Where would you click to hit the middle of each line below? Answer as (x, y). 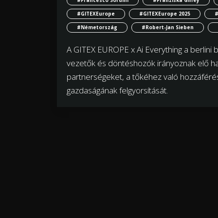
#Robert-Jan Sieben (168, 27)
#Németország (97, 27)
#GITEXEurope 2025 (165, 13)
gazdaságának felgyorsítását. (117, 90)
